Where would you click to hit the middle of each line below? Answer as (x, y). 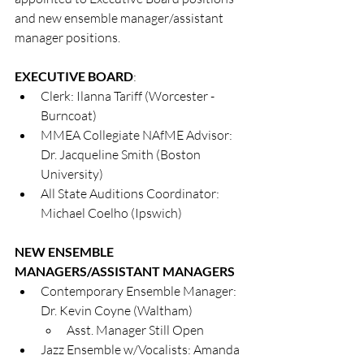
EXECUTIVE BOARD (74, 76)
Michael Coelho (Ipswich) (111, 213)
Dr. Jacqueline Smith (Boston (122, 155)
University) (72, 174)
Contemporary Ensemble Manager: (140, 291)
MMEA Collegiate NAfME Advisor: (138, 135)
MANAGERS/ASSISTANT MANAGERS (125, 271)
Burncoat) (69, 116)
